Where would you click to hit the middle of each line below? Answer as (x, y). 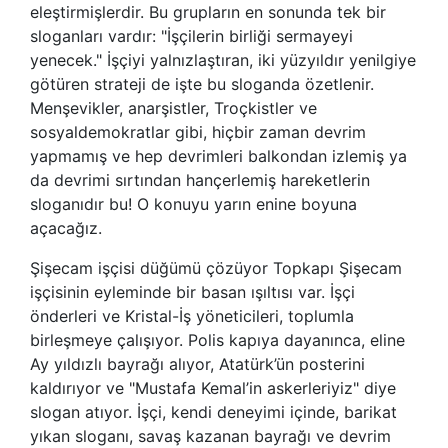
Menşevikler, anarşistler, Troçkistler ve (173, 107)
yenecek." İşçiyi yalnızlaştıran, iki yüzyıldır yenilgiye (223, 59)
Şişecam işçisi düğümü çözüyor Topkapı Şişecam (216, 267)
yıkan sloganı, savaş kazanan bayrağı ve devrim (210, 435)
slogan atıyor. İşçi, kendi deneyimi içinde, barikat (213, 411)
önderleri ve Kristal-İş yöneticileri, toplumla (192, 315)
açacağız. (66, 227)
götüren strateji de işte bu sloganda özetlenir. (202, 83)
